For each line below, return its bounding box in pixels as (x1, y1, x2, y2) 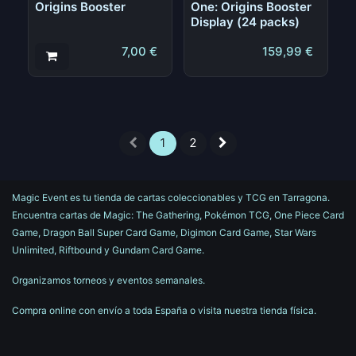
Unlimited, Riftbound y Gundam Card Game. (12, 243, 207, 256)
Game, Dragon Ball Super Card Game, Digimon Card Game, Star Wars (12, 226, 316, 238)
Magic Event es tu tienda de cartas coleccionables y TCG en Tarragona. (12, 191, 330, 203)
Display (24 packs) (190, 14, 300, 29)
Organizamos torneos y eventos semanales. (12, 273, 207, 286)
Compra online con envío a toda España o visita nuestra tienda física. (12, 304, 316, 316)
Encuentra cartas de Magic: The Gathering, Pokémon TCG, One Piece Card (12, 208, 344, 221)
